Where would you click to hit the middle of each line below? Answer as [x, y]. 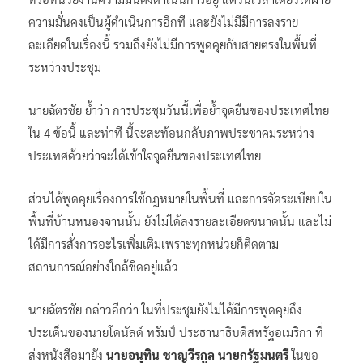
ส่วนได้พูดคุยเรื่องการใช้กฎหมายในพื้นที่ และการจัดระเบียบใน [180, 198]
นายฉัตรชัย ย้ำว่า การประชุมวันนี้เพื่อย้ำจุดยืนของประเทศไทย [179, 109]
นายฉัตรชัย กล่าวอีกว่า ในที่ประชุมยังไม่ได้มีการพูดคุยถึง [165, 309]
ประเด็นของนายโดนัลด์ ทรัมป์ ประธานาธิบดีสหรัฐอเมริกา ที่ [176, 331]
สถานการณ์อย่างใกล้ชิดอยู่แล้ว [103, 266]
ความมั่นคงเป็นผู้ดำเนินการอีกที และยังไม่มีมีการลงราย [163, 21]
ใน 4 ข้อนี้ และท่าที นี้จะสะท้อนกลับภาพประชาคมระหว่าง [171, 132]
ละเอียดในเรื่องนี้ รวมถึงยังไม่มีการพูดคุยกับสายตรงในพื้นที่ [173, 44]
